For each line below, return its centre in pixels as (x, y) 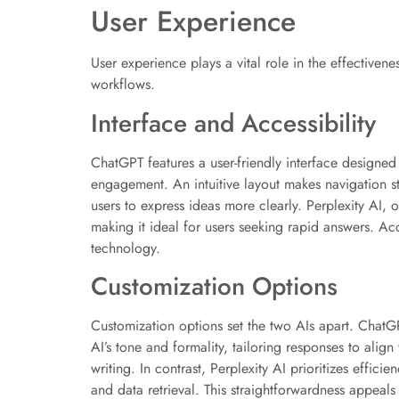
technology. (126, 248)
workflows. (123, 85)
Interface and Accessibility (233, 123)
